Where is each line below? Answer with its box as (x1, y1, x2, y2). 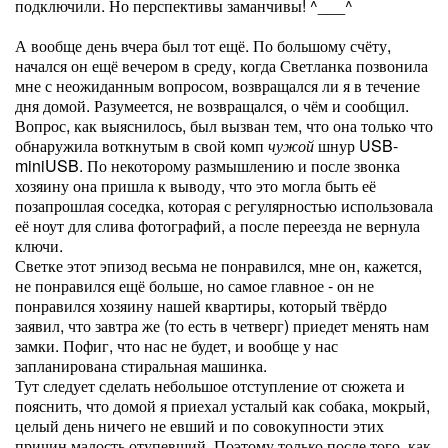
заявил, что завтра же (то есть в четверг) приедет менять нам (15, 314, 429, 337)
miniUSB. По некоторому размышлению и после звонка (15, 154, 400, 177)
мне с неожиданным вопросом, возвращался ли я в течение (15, 74, 420, 97)
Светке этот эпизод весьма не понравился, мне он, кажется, (15, 254, 422, 277)
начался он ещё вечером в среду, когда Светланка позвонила (15, 54, 428, 77)
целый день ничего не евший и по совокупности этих (15, 414, 384, 437)
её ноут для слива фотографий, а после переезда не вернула (15, 214, 420, 237)
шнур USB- (314, 134, 398, 157)
